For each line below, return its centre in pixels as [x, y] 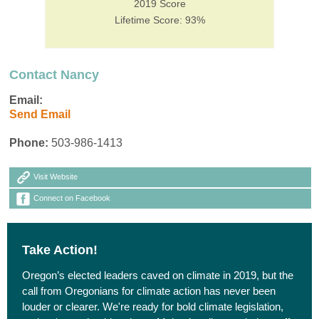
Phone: [29, 142]
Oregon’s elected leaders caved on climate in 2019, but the [158, 275]
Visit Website [56, 176]
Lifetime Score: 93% [159, 20]
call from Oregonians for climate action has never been [149, 291]
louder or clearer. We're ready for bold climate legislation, [153, 306]
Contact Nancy [54, 74]
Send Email [40, 114]
